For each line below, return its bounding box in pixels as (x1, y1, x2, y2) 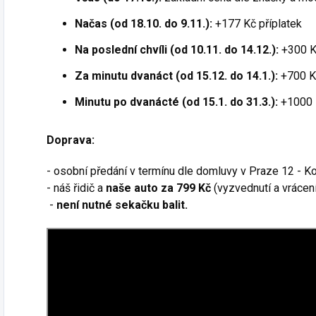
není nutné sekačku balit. (56, 197, 188, 212)
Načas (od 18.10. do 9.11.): (75, 16, 212, 30)
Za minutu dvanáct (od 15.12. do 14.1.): (75, 68, 278, 83)
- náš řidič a (47, 181, 103, 195)
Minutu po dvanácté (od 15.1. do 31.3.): (75, 95, 278, 109)
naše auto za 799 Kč (106, 181, 211, 195)
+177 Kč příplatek (212, 16, 302, 30)
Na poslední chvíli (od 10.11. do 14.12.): (75, 42, 279, 56)
